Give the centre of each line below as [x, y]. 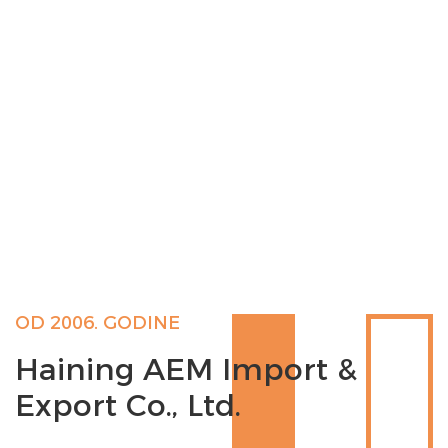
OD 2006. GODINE [97, 323]
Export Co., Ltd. [128, 405]
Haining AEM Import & [186, 369]
